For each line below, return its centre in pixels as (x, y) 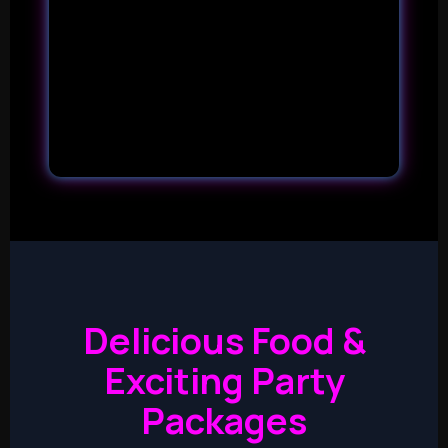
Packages (224, 420)
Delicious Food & (224, 340)
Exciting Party (224, 380)
